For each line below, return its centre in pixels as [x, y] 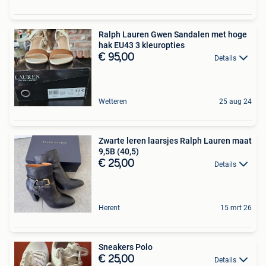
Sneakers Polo [126, 247]
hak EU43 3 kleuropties [160, 45]
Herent [109, 208]
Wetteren [113, 101]
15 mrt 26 [236, 208]
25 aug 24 [235, 101]
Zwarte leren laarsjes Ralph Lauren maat [175, 140]
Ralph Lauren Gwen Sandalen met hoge [173, 34]
